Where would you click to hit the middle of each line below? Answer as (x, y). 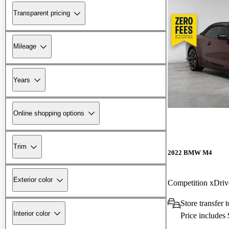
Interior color (32, 213)
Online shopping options (49, 113)
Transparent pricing (42, 13)
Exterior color (33, 180)
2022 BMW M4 (190, 152)
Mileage (25, 47)
